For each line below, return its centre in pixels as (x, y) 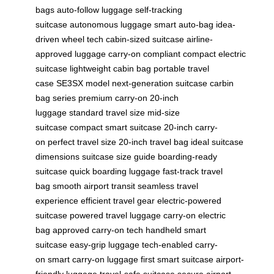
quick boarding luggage (115, 172)
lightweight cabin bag (110, 69)
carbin (222, 83)
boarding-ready (187, 157)
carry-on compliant (144, 54)
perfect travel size (82, 142)
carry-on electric (194, 216)
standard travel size (107, 113)
